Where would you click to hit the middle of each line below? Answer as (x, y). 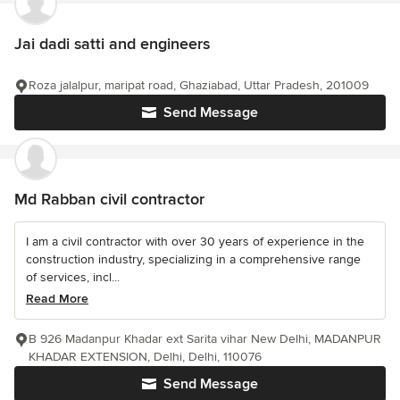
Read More (57, 299)
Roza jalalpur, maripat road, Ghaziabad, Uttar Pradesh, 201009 (199, 86)
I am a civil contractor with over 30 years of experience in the (195, 242)
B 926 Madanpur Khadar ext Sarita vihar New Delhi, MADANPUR (205, 339)
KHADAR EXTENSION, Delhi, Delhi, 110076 (145, 357)
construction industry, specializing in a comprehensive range (193, 260)
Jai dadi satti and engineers (112, 44)
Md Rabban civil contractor (109, 200)
